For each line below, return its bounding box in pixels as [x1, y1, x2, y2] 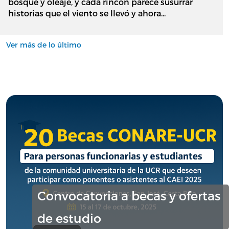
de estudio [37, 210, 101, 225]
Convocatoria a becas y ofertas [37, 188, 220, 203]
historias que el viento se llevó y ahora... [8, 8, 166, 18]
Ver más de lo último [6, 40, 81, 50]
